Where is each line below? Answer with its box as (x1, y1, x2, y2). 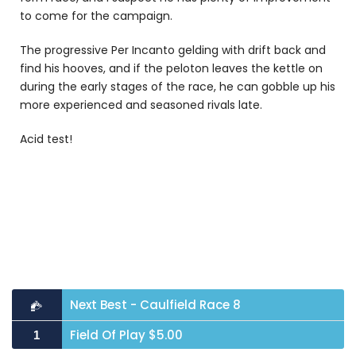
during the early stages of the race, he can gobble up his (20, 78, 335, 95)
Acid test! (20, 130, 72, 147)
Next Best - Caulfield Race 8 (69, 296, 241, 313)
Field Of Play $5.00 (69, 326, 183, 343)
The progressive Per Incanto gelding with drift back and (20, 41, 326, 58)
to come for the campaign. (20, 7, 176, 24)
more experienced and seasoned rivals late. (20, 96, 262, 113)
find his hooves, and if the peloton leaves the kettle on (20, 60, 323, 76)
